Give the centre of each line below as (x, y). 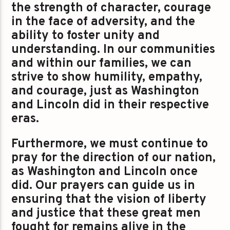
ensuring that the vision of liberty (109, 200)
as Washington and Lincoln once (105, 172)
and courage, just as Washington (106, 91)
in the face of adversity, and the (103, 22)
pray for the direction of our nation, (114, 158)
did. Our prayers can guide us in (103, 186)
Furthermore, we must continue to (110, 145)
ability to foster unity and (86, 36)
